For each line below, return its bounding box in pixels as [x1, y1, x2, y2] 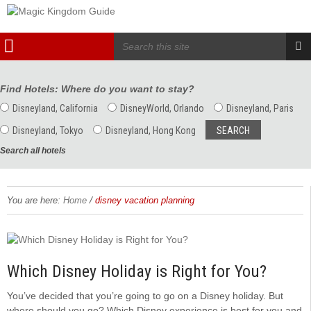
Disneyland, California [12, 102, 98, 114]
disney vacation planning [95, 194, 194, 205]
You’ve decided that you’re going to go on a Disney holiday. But [7, 289, 283, 301]
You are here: [7, 194, 60, 205]
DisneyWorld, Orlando [120, 102, 204, 114]
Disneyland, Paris [226, 102, 294, 114]
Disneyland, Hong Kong [106, 124, 196, 136]
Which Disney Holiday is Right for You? [7, 261, 267, 281]
